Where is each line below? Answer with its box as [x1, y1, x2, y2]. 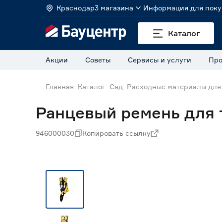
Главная [46, 82, 74, 91]
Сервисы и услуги [128, 55, 191, 64]
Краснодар [56, 3, 95, 12]
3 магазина [95, 3, 133, 12]
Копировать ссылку [82, 129, 151, 137]
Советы [85, 55, 111, 64]
